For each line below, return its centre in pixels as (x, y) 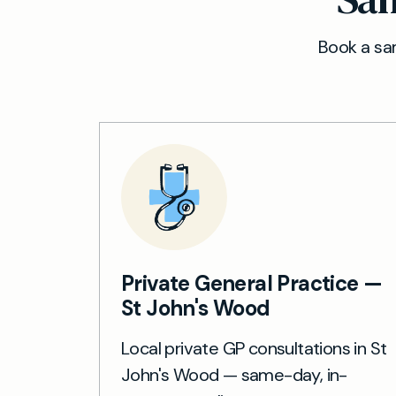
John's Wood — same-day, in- (234, 375)
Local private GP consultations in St (254, 348)
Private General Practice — (252, 283)
